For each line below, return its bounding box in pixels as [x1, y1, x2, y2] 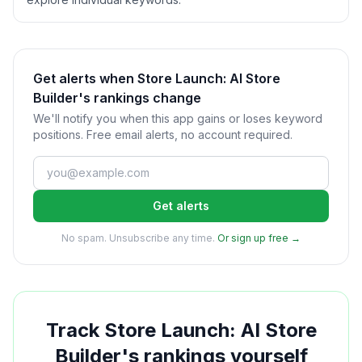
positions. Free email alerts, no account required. [33, 128, 293, 141]
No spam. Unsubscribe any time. [61, 232, 215, 244]
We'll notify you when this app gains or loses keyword [33, 112, 322, 125]
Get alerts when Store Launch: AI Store [33, 70, 280, 86]
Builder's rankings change [33, 90, 201, 106]
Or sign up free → [217, 232, 301, 244]
